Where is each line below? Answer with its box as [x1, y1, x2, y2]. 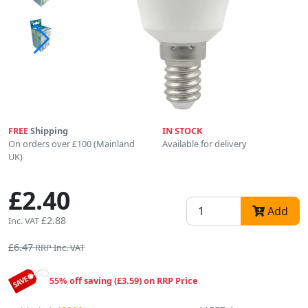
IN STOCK [162, 124, 203, 137]
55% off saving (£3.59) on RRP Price [49, 274, 198, 287]
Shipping [28, 124, 68, 137]
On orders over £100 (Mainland [8, 137, 135, 151]
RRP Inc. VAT [35, 241, 85, 254]
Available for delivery [162, 137, 247, 151]
